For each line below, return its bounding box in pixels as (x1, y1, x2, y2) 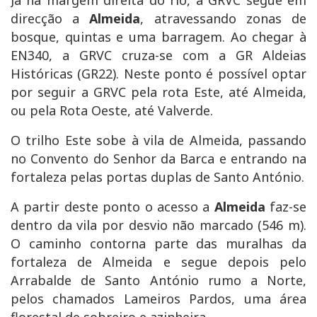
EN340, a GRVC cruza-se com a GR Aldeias (11, 46, 306, 64)
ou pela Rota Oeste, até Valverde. (11, 101, 213, 119)
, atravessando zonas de (140, 9, 307, 27)
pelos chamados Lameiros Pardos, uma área (11, 289, 306, 307)
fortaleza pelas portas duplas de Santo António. (11, 168, 304, 185)
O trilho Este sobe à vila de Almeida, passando (11, 131, 306, 149)
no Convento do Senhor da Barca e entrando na (11, 149, 306, 167)
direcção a (11, 9, 90, 27)
